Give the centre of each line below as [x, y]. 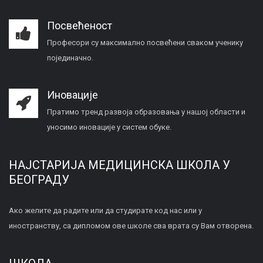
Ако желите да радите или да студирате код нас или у [105, 210]
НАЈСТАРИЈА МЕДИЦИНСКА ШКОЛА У [119, 165]
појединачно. [70, 58]
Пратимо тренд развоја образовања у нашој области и [146, 112]
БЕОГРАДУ [39, 180]
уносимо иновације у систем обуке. [109, 127]
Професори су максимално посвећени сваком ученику [145, 43]
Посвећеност [80, 26]
